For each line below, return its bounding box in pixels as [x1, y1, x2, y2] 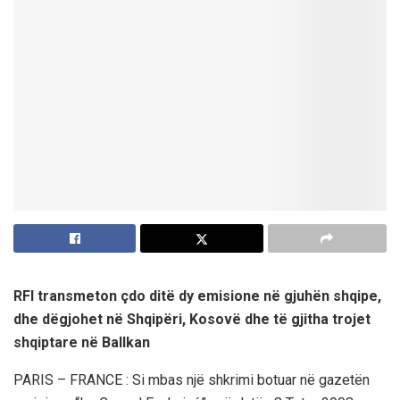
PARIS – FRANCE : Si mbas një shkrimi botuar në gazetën [13, 371, 370, 388]
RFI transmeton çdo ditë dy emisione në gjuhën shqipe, [13, 287, 381, 304]
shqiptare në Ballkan [13, 333, 150, 351]
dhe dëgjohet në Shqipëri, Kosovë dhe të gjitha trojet [13, 310, 371, 328]
